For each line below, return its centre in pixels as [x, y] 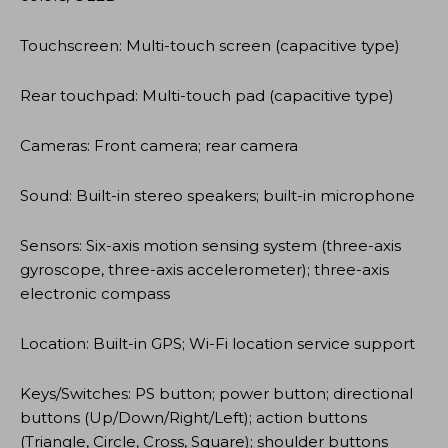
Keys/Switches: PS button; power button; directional [216, 393]
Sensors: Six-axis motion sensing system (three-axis [210, 245]
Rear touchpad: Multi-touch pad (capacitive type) [207, 95]
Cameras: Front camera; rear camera [159, 145]
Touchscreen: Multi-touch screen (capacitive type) [210, 45]
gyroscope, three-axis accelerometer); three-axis [204, 269]
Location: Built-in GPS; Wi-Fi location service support [217, 343]
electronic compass [95, 293]
